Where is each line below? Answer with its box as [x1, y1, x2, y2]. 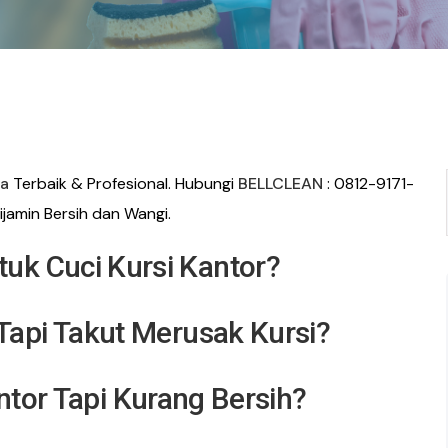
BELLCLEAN [238, 173, 324, 194]
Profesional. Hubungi [87, 173, 239, 194]
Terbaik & [13, 173, 88, 194]
